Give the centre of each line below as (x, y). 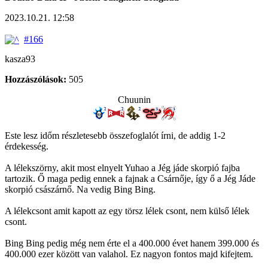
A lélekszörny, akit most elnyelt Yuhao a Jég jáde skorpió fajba (122, 168)
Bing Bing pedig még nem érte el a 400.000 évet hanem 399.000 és (132, 243)
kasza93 (20, 59)
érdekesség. (27, 147)
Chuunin (134, 100)
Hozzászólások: (36, 80)
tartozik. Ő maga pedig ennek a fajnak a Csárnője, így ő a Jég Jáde (130, 179)
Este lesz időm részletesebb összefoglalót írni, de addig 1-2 (115, 136)
